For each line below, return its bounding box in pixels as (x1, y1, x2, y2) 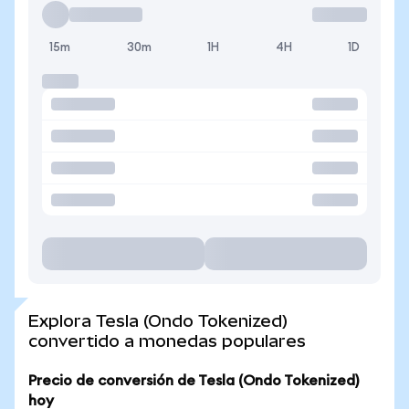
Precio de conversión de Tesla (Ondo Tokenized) (28, 373, 359, 388)
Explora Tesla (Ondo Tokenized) (28, 311, 288, 330)
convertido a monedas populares (28, 331, 306, 351)
